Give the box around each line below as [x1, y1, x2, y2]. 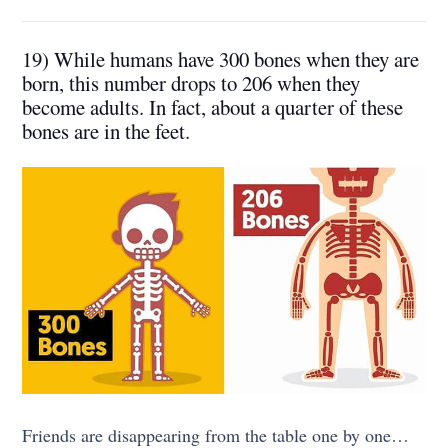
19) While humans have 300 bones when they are [22, 44, 420, 73]
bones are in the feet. [22, 116, 191, 145]
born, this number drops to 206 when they [22, 68, 361, 97]
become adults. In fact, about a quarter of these [22, 92, 404, 121]
